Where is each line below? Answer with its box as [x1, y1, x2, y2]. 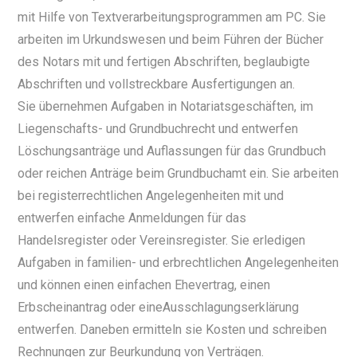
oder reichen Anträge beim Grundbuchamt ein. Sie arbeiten [18, 166, 339, 181]
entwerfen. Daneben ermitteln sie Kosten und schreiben [18, 322, 328, 337]
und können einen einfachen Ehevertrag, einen [18, 277, 271, 292]
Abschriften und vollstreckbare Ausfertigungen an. [18, 76, 296, 92]
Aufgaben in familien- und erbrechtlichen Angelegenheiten [18, 255, 339, 270]
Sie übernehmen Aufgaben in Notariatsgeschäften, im [18, 99, 314, 114]
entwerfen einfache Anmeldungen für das [18, 210, 247, 226]
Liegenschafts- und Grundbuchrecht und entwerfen [18, 121, 299, 136]
